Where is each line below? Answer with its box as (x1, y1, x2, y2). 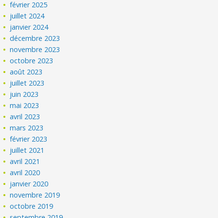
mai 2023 (10, 101, 39, 110)
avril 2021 (10, 157, 40, 166)
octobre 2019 (10, 201, 53, 211)
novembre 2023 (10, 45, 60, 54)
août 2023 (10, 67, 42, 76)
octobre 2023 (10, 56, 53, 65)
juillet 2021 (10, 145, 44, 155)
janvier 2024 (10, 22, 48, 32)
